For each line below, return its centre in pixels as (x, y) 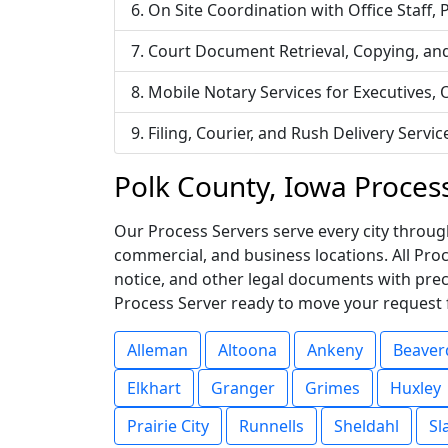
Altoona (247, 350)
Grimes (332, 388)
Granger (243, 388)
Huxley (415, 388)
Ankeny (335, 350)
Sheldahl (366, 426)
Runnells (271, 426)
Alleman (157, 350)
